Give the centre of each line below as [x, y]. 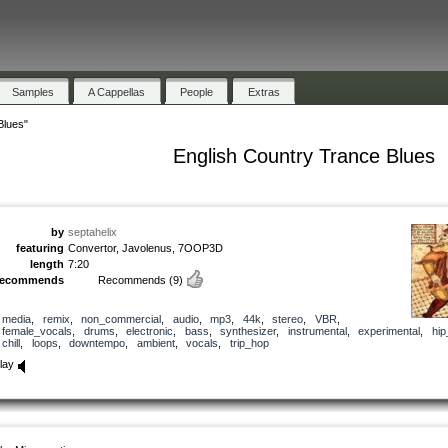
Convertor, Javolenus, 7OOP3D [145, 247]
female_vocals [37, 330]
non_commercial [121, 318]
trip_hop [249, 342]
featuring [40, 247]
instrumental [317, 330]
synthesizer [248, 330]
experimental [389, 330]
